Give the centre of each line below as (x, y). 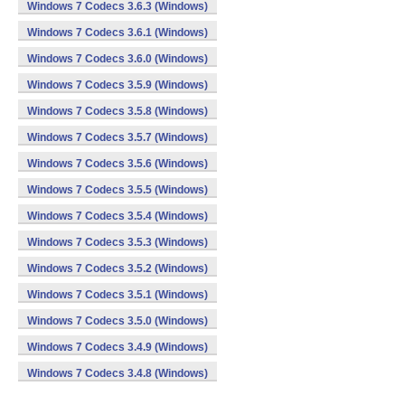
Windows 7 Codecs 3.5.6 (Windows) (118, 164)
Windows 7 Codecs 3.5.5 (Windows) (118, 190)
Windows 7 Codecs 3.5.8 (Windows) (118, 111)
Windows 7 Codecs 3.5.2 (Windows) (118, 268)
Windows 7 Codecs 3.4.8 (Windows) (118, 373)
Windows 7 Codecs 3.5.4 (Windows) (118, 216)
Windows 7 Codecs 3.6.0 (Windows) (118, 59)
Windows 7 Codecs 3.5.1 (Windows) (118, 295)
